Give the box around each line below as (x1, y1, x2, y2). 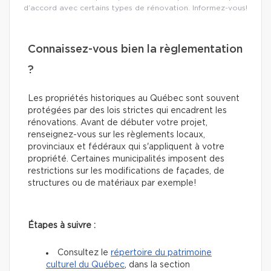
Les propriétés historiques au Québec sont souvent (28, 94, 240, 103)
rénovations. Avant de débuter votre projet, (28, 118, 207, 127)
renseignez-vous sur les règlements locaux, (28, 130, 205, 139)
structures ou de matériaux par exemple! (28, 178, 196, 188)
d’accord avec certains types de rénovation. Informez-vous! (24, 4, 247, 11)
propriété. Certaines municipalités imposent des (28, 154, 224, 163)
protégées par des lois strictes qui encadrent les (28, 106, 227, 115)
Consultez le (57, 248, 111, 257)
